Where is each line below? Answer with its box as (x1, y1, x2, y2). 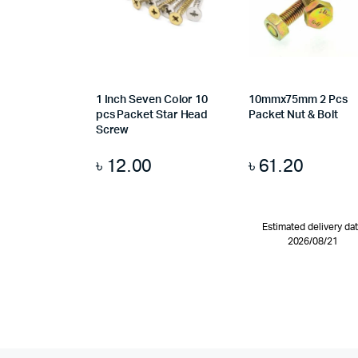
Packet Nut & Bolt (248, 109, 338, 121)
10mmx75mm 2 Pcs (248, 94, 348, 106)
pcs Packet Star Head (95, 109, 209, 121)
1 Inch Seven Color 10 (95, 94, 209, 106)
